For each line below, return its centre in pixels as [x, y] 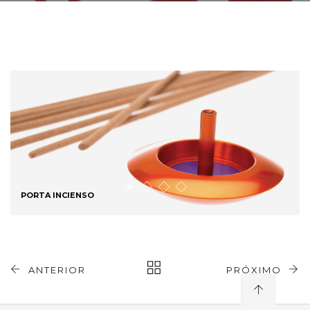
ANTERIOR [57, 270]
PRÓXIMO [254, 270]
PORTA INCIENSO [57, 195]
